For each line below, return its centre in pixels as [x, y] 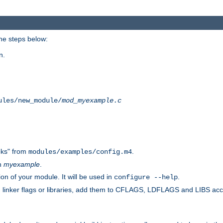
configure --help [146, 177]
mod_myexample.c [92, 100]
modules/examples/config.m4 [80, 152]
